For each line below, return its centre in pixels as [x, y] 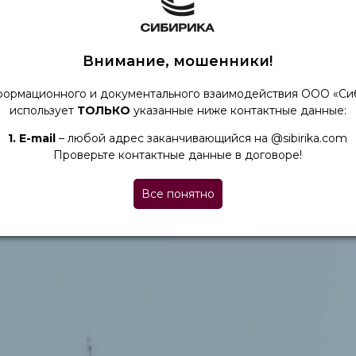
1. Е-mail [32, 138]
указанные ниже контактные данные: [238, 110]
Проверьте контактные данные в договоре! [178, 155]
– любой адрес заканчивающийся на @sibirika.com [202, 138]
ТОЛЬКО [103, 110]
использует [43, 110]
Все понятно [178, 193]
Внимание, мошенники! [178, 61]
